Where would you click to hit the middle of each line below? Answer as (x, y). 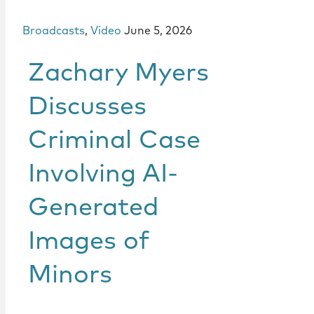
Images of (89, 242)
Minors (70, 275)
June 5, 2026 (158, 31)
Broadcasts (54, 31)
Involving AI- (103, 175)
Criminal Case (114, 141)
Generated (93, 208)
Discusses (87, 107)
